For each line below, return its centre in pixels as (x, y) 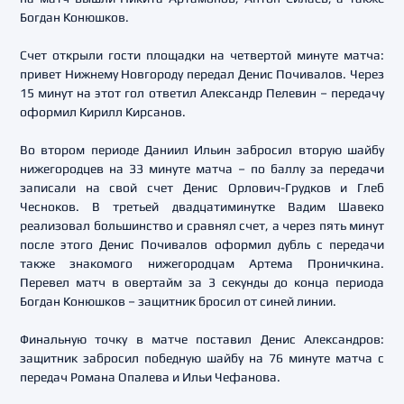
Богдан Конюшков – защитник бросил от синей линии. (178, 301)
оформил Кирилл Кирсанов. (103, 112)
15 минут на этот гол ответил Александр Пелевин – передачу (202, 93)
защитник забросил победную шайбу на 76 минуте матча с (202, 358)
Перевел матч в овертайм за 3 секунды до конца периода (202, 282)
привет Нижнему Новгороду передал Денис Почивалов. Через (202, 74)
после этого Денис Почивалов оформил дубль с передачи (202, 244)
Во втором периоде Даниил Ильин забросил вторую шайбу (202, 150)
